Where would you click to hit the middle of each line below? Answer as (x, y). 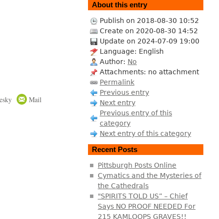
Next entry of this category (145, 133)
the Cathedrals (123, 186)
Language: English (131, 51)
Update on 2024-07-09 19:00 (149, 41)
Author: (113, 61)
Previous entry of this (136, 113)
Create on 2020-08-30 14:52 (149, 31)
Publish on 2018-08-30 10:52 (149, 20)
